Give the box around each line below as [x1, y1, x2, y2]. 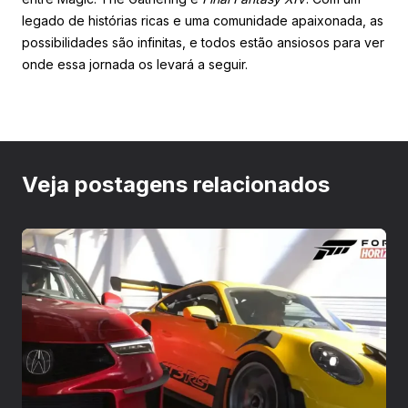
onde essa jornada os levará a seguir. [22, 56, 248, 72]
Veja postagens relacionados [22, 170, 330, 198]
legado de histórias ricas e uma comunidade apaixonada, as [22, 12, 383, 28]
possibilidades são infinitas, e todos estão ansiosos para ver [22, 34, 384, 50]
